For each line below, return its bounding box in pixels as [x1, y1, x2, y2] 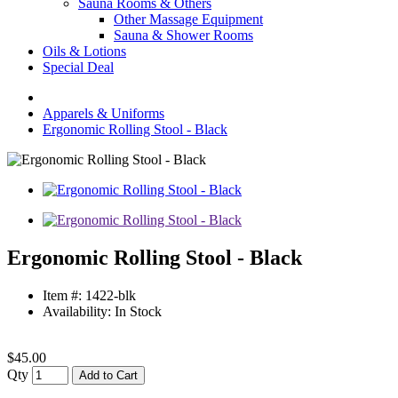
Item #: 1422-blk [43, 287, 136, 303]
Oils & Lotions [43, 43, 126, 59]
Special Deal [43, 59, 114, 75]
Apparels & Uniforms [43, 105, 164, 121]
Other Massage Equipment [114, 11, 263, 27]
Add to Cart [79, 368, 138, 382]
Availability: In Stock [43, 303, 162, 319]
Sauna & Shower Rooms [114, 27, 253, 43]
